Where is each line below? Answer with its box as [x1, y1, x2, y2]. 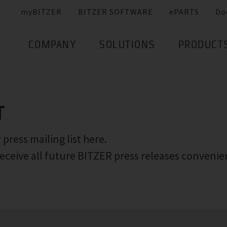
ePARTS [169, 7, 199, 17]
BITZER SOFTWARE [78, 7, 153, 17]
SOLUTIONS [99, 41, 156, 51]
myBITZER [21, 7, 62, 17]
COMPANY [28, 41, 76, 51]
